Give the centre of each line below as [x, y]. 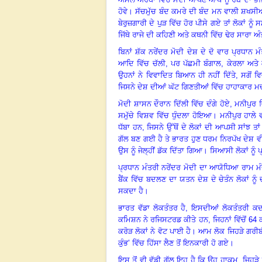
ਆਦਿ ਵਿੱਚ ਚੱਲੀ [142, 63]
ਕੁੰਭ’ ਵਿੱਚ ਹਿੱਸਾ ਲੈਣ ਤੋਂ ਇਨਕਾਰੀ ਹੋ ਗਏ [173, 243]
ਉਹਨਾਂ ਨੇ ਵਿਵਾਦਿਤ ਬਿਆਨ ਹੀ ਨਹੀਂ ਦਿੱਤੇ [177, 75]
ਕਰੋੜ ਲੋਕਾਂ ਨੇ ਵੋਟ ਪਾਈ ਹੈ [154, 231]
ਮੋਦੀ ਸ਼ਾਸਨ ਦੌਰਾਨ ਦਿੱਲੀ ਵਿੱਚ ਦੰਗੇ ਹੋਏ [174, 104]
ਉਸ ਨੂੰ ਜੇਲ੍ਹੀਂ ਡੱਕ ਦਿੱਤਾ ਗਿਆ [160, 150]
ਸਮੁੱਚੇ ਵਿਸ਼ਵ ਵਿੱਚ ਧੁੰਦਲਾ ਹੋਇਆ [165, 115]
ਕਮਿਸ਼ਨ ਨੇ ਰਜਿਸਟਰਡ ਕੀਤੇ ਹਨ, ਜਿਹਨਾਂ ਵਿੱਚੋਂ [184, 219]
